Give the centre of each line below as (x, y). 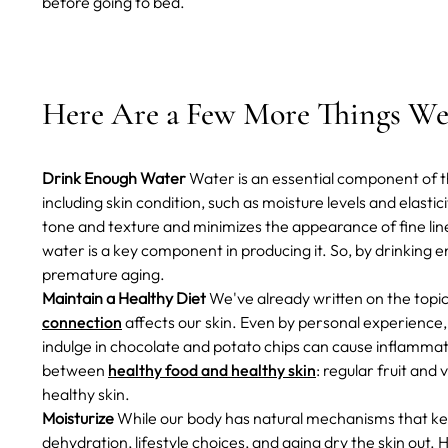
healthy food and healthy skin (212, 370)
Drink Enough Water (114, 178)
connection (82, 322)
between (75, 370)
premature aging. (106, 274)
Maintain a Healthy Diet (124, 298)
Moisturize (78, 418)
